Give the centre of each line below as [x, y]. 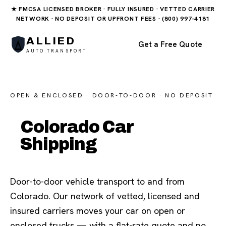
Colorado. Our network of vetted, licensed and [105, 196]
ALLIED [51, 41]
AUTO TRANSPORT [56, 51]
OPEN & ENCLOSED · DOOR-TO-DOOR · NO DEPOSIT [112, 95]
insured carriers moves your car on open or [98, 211]
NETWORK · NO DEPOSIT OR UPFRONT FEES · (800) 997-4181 [113, 19]
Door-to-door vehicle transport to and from [97, 181]
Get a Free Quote [170, 44]
